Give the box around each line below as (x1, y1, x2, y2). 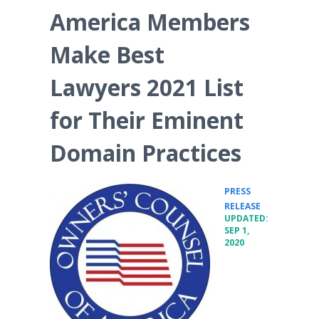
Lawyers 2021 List (50, 72, 244, 103)
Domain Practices (50, 137, 241, 168)
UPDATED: (224, 212, 268, 224)
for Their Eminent (50, 105, 244, 135)
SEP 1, (224, 224, 249, 236)
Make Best (50, 39, 164, 70)
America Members (50, 6, 250, 37)
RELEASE (224, 200, 261, 212)
